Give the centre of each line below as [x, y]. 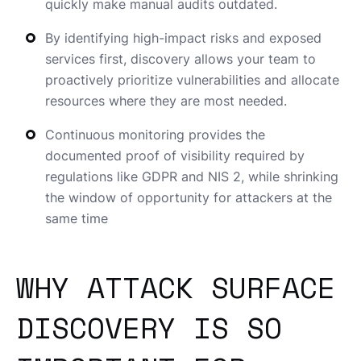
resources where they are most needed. [166, 101]
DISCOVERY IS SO [149, 328]
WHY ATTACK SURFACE [176, 288]
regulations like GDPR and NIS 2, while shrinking [192, 177]
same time [77, 219]
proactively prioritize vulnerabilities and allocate [192, 80]
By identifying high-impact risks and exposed [183, 38]
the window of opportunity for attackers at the [189, 198]
